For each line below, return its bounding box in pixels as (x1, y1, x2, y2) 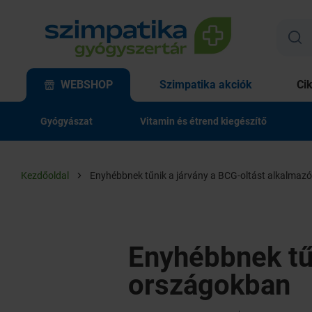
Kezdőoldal (21, 170, 69, 181)
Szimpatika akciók (159, 78, 252, 91)
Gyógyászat (40, 116, 93, 127)
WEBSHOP (61, 78, 113, 91)
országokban (128, 269, 290, 302)
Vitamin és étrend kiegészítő (140, 116, 267, 127)
